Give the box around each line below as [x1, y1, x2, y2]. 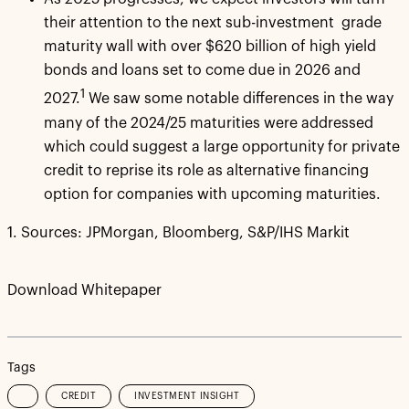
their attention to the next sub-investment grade [44, 16, 382, 31]
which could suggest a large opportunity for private [44, 139, 400, 154]
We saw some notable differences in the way [85, 91, 393, 107]
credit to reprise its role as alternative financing [44, 163, 369, 178]
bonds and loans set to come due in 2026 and [44, 63, 361, 79]
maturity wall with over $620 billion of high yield [44, 39, 376, 55]
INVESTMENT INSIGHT [134, 392, 239, 402]
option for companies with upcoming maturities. [44, 186, 381, 202]
